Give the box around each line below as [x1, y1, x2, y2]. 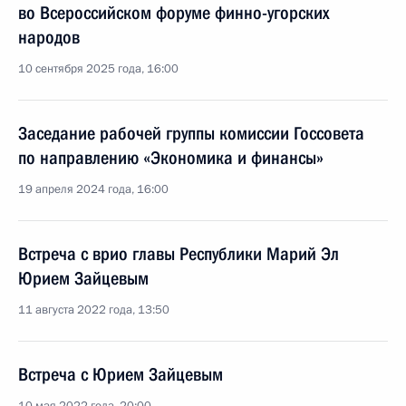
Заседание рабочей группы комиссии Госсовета [18, 122, 364, 144]
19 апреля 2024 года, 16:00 [18, 181, 169, 198]
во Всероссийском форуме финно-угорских [18, 2, 329, 24]
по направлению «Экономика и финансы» [18, 147, 324, 169]
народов [18, 26, 80, 48]
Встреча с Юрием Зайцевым [18, 363, 223, 385]
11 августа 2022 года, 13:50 [18, 302, 169, 318]
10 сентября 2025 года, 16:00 [18, 61, 179, 77]
